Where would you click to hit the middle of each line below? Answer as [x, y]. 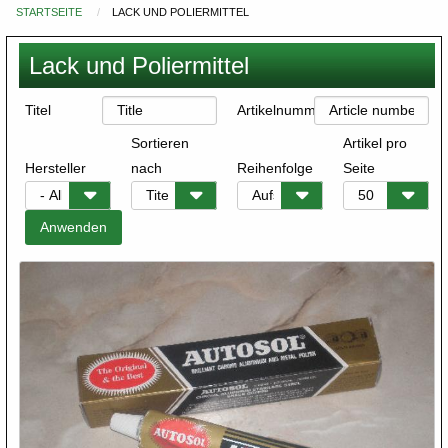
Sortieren [160, 143]
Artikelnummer [283, 110]
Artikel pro [375, 143]
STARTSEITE [49, 12]
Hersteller [55, 168]
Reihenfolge [275, 168]
